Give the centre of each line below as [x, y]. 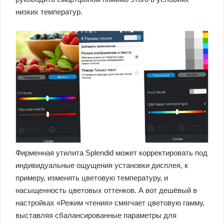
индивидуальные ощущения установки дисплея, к [102, 165]
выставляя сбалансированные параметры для [96, 215]
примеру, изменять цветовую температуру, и [92, 178]
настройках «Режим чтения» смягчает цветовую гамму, [110, 203]
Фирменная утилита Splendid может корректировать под [111, 153]
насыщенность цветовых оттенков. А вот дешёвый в [106, 190]
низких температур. [49, 11]
